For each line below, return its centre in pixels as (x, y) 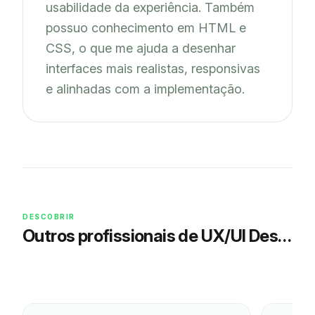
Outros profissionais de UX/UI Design (285, 236)
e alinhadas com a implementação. (145, 89)
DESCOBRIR (49, 217)
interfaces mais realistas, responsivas (153, 69)
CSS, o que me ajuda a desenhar (141, 49)
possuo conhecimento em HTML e (146, 28)
